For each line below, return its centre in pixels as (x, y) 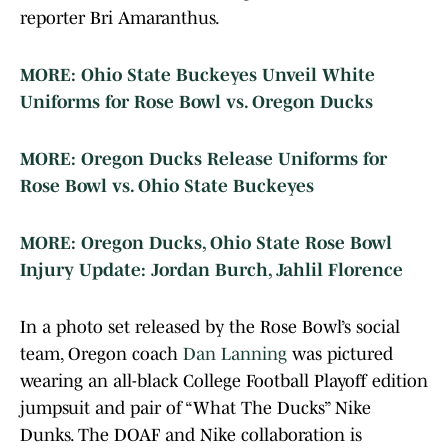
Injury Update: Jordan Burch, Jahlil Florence (214, 270)
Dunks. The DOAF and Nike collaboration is (191, 435)
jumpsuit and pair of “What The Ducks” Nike (195, 408)
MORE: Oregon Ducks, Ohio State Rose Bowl (206, 243)
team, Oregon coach (101, 354)
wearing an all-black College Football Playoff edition (224, 381)
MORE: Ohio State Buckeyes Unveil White (197, 75)
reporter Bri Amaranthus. (121, 18)
